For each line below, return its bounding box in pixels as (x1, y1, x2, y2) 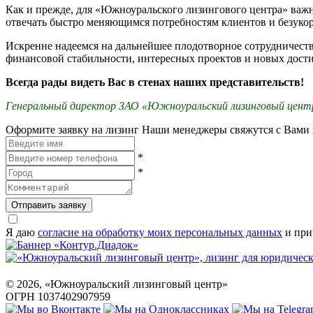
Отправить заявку (11, 199, 87, 210)
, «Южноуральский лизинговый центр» (39, 277, 228, 290)
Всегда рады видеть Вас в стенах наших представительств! (6, 75, 304, 88)
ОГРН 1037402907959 (6, 290, 110, 303)
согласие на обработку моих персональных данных (38, 226, 282, 238)
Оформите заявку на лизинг (6, 123, 139, 136)
